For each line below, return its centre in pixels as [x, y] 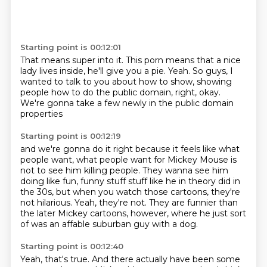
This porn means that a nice [183, 60]
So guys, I [212, 71]
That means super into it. [73, 60]
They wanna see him [185, 170]
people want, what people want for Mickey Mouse [125, 160]
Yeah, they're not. [111, 203]
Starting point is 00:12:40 [72, 246]
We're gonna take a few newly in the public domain [127, 103]
